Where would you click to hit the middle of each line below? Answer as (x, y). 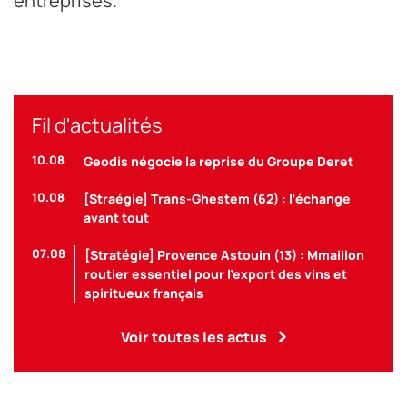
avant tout (116, 218)
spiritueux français (144, 293)
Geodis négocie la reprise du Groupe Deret (218, 162)
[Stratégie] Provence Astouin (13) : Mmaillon (224, 255)
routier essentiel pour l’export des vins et (216, 274)
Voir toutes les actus (194, 338)
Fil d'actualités (97, 126)
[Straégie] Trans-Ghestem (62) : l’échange (217, 199)
